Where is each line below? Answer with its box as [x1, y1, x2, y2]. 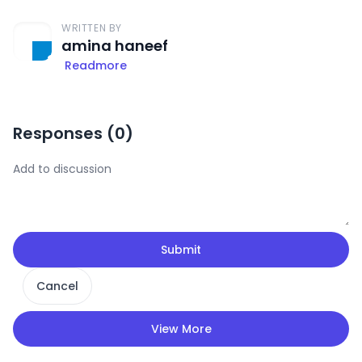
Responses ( [13, 121, 115, 145]
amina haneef [61, 35, 168, 56]
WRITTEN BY [61, 20, 122, 35]
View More [150, 320, 212, 337]
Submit [161, 241, 201, 258]
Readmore [65, 57, 127, 74]
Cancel [36, 277, 78, 294]
